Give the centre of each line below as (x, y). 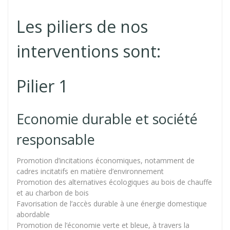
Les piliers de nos (82, 26)
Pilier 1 (42, 86)
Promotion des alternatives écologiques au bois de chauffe (114, 182)
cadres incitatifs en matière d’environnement (90, 171)
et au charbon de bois (53, 193)
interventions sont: (89, 51)
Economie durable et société (107, 119)
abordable (33, 214)
